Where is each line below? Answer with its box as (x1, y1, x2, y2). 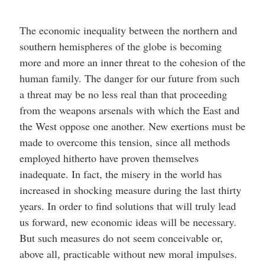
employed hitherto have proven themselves (19, 151, 199, 165)
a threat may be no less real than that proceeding (19, 87, 227, 101)
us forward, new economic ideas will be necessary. (19, 215, 237, 229)
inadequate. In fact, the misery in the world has (19, 167, 222, 181)
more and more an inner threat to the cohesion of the (19, 55, 245, 69)
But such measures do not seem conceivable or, (19, 231, 223, 245)
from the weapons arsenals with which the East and (19, 103, 240, 117)
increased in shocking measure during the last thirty (19, 183, 241, 197)
